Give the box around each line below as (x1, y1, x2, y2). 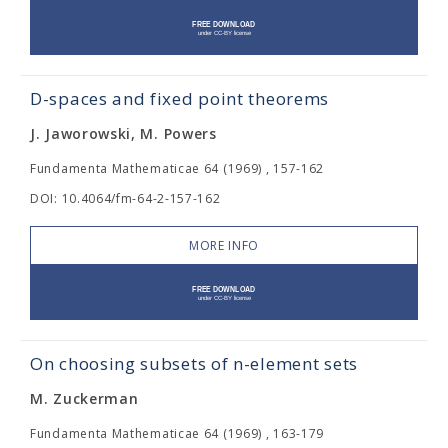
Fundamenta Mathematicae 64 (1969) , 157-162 (30, 160, 325, 177)
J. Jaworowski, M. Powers (30, 124, 217, 143)
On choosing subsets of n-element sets (30, 352, 358, 375)
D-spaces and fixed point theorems (30, 87, 330, 110)
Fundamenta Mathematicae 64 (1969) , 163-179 (30, 425, 325, 442)
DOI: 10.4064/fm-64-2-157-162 (30, 190, 221, 207)
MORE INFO (188, 237, 260, 254)
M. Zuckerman (30, 389, 139, 408)
